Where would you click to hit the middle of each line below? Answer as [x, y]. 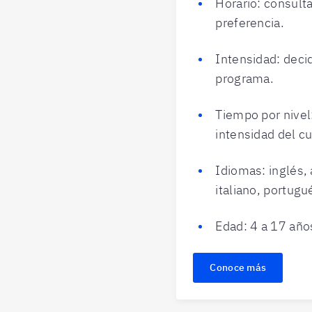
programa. [245, 78]
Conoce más [238, 267]
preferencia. [250, 23]
